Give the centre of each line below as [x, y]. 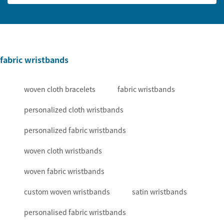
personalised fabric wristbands [75, 212]
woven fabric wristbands [64, 171]
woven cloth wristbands [63, 151]
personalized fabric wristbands [75, 130]
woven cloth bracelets [60, 89]
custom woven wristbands [67, 192]
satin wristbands [159, 192]
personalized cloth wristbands [74, 110]
